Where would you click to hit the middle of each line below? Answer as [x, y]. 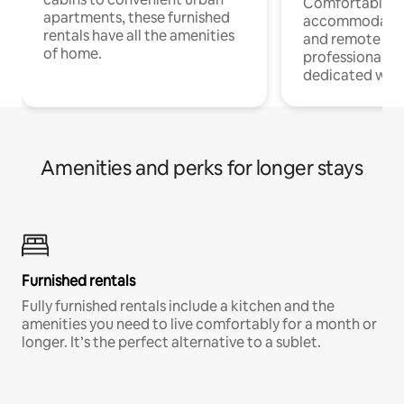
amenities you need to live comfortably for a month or [199, 324]
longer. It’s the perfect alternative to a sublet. [171, 342]
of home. [73, 53]
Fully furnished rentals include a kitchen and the [178, 306]
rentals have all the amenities [139, 35]
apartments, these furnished [137, 17]
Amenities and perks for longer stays [202, 168]
